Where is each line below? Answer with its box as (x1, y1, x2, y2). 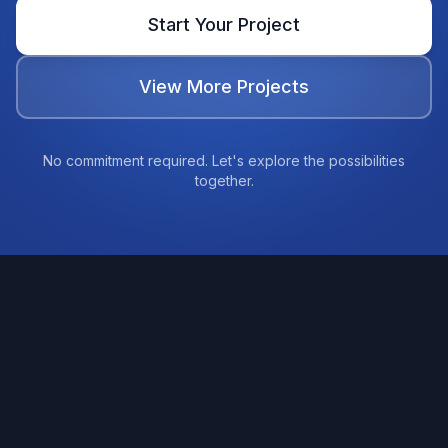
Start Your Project (148, 14, 300, 35)
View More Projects (139, 76, 309, 97)
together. (194, 172, 254, 189)
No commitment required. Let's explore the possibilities (43, 152, 405, 169)
